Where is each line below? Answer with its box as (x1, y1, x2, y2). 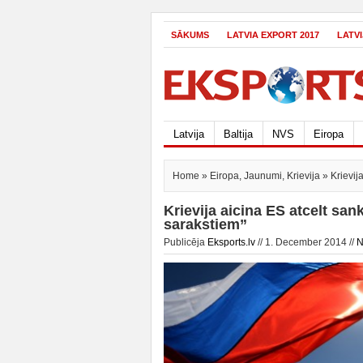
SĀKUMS (171, 30, 209, 40)
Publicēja (164, 237, 207, 248)
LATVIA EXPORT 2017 (227, 30, 319, 40)
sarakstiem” (164, 216, 247, 233)
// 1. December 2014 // (255, 237, 357, 248)
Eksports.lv (207, 237, 255, 248)
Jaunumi (244, 170, 282, 181)
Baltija (224, 128, 253, 140)
